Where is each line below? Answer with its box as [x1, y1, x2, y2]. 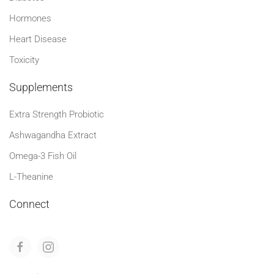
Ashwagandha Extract [9, 130, 97, 141]
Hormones [9, 13, 51, 24]
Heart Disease [9, 34, 67, 45]
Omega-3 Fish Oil [9, 150, 76, 162]
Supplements [9, 81, 73, 94]
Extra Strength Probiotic [9, 109, 104, 120]
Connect [9, 198, 50, 211]
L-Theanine [9, 171, 53, 183]
